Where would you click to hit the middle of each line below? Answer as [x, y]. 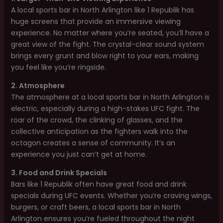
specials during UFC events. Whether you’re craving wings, [111, 196]
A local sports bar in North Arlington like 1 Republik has [102, 10]
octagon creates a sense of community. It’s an [93, 143]
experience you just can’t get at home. [79, 154]
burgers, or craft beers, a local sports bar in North [96, 207]
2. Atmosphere [38, 86]
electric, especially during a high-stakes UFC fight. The [105, 109]
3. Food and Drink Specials [59, 173]
